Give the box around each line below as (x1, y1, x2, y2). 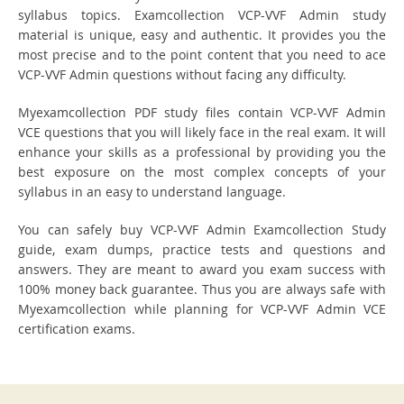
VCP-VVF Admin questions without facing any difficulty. (18, 66, 346, 84)
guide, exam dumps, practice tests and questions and (18, 241, 386, 259)
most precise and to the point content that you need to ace (18, 46, 386, 64)
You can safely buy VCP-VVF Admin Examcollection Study (18, 221, 386, 239)
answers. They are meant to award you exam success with (18, 261, 386, 279)
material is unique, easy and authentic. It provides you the (18, 26, 386, 44)
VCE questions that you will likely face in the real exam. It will (18, 124, 386, 142)
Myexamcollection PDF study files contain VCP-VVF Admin (18, 104, 386, 122)
